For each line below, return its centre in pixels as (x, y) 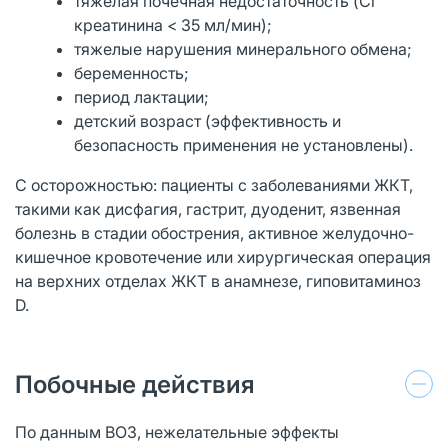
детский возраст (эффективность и (208, 120)
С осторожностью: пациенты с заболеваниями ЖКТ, (214, 184)
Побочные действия (135, 384)
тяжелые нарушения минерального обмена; (243, 48)
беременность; (132, 72)
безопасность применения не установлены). (244, 144)
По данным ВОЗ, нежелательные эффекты (177, 431)
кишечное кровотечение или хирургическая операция (223, 256)
